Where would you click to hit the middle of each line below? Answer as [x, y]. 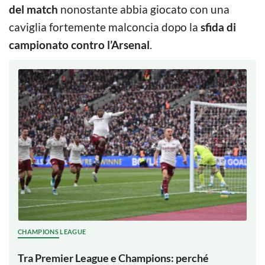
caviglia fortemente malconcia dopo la [105, 27]
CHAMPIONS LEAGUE [52, 232]
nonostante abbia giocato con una [144, 9]
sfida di [218, 27]
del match [33, 9]
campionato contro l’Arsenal [79, 44]
